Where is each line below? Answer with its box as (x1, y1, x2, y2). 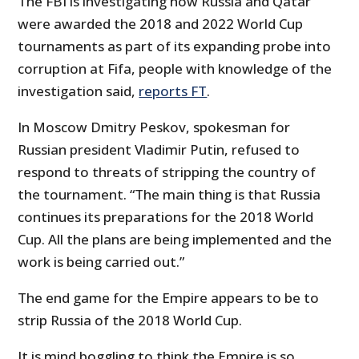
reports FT (139, 81, 208, 100)
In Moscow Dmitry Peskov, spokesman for (18, 117, 291, 136)
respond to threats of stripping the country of (18, 162, 317, 181)
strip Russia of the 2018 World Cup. (18, 310, 243, 329)
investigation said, (18, 81, 139, 100)
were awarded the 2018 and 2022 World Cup (18, 14, 304, 33)
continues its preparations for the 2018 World (18, 207, 314, 226)
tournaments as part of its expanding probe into (18, 36, 332, 55)
